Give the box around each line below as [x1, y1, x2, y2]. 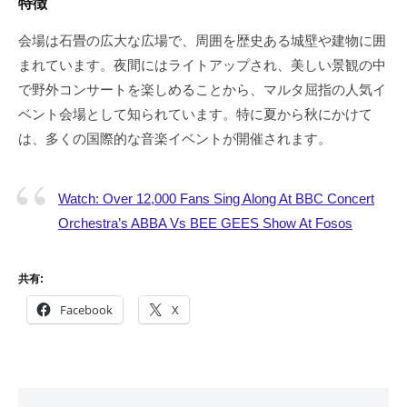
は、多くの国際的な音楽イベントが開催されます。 [18, 131, 332, 147]
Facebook [60, 301, 113, 318]
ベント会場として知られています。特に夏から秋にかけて [18, 106, 372, 123]
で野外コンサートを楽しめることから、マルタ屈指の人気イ [18, 82, 386, 98]
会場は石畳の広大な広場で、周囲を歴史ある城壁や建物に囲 [18, 33, 386, 49]
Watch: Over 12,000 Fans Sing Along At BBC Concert [58, 191, 374, 207]
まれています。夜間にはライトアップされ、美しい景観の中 [18, 57, 386, 74]
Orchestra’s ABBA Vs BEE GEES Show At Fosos [58, 215, 352, 232]
